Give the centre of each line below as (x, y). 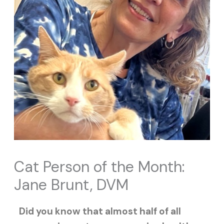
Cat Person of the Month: (99, 166)
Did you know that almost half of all (100, 211)
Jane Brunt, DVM (71, 184)
